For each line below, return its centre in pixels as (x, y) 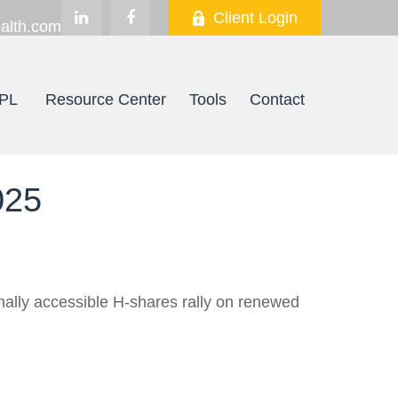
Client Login (255, 17)
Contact (277, 99)
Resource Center (106, 99)
